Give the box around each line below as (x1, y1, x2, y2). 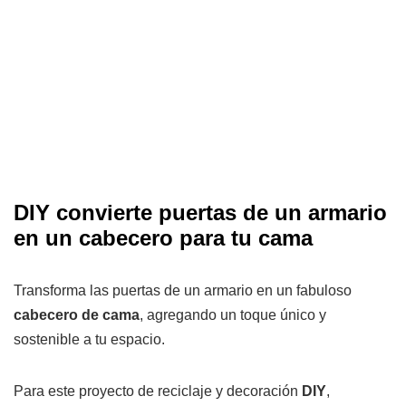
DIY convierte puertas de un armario (14, 200, 387, 226)
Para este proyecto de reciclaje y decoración (14, 383, 302, 400)
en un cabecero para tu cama (14, 226, 313, 251)
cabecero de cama (14, 307, 140, 324)
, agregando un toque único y (140, 307, 326, 324)
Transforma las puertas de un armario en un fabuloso (14, 283, 352, 299)
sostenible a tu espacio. (14, 332, 165, 348)
